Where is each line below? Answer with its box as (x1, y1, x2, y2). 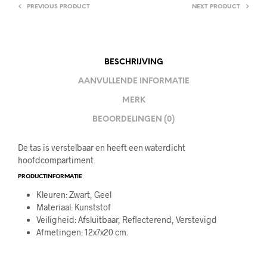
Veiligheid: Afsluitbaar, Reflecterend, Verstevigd (36, 214, 217, 225)
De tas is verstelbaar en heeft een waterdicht (18, 142, 185, 153)
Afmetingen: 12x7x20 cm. (36, 226, 128, 237)
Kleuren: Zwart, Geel (36, 189, 111, 200)
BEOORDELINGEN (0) (92, 116, 175, 124)
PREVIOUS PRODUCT (27, 3, 90, 10)
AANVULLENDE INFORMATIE (77, 77, 190, 86)
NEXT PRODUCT (192, 3, 240, 10)
